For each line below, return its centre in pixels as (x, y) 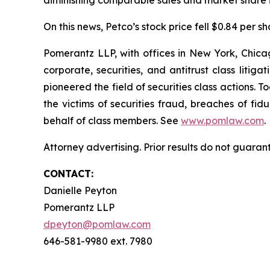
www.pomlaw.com (222, 121)
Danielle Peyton (80, 190)
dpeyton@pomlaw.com (97, 224)
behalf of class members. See (112, 121)
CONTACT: (68, 174)
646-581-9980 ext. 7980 (98, 241)
